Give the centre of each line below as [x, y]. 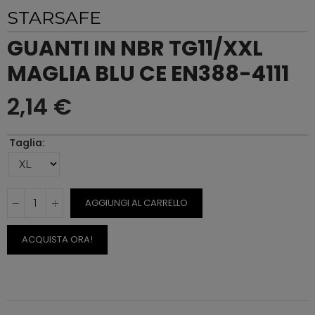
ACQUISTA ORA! [57, 239]
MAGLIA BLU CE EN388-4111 [148, 74]
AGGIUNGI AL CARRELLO [136, 203]
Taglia [26, 143]
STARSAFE [54, 18]
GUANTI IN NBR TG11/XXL [135, 49]
